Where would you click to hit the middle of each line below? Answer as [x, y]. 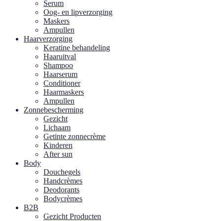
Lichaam [57, 128]
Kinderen [58, 145]
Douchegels [62, 172]
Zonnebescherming [54, 110]
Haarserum [60, 74]
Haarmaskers [64, 92]
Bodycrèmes [63, 199]
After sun [58, 154]
